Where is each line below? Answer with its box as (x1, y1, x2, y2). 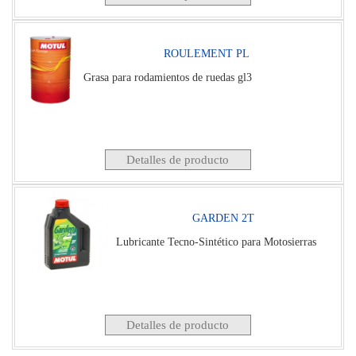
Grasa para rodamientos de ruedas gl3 (83, 71, 253, 83)
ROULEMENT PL (164, 47, 250, 60)
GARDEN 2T (192, 212, 254, 225)
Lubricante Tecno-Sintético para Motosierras (116, 236, 317, 249)
